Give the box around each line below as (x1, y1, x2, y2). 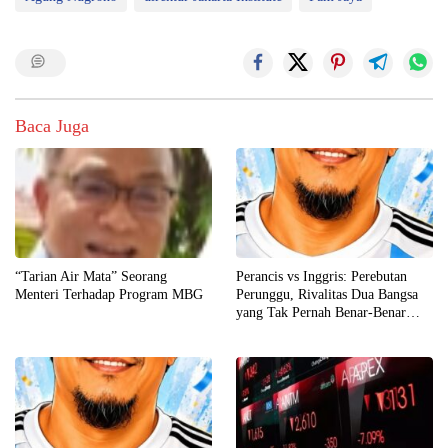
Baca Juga (15, 115, 89, 136)
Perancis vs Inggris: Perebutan (236, 269, 407, 284)
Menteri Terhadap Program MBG (15, 287, 203, 302)
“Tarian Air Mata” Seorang (15, 269, 167, 284)
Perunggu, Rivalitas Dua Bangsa (236, 287, 418, 302)
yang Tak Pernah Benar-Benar (236, 305, 406, 320)
